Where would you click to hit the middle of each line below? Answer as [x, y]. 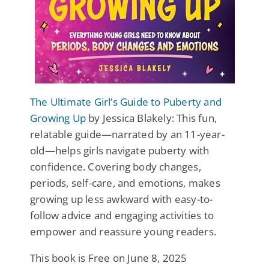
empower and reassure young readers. [123, 231]
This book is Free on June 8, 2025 [109, 258]
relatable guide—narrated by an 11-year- [127, 134]
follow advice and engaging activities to [122, 215]
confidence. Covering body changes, [116, 166]
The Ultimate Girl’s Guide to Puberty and [126, 101]
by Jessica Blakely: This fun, [151, 118]
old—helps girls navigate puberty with [120, 150]
